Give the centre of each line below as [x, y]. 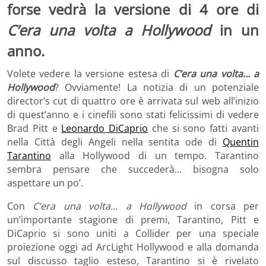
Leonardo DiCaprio [105, 128]
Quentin [241, 142]
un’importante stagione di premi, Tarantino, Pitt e [133, 219]
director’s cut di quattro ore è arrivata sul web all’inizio [133, 101]
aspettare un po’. [45, 183]
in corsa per [222, 206]
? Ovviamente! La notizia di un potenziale [157, 87]
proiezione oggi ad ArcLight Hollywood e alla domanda [133, 247]
